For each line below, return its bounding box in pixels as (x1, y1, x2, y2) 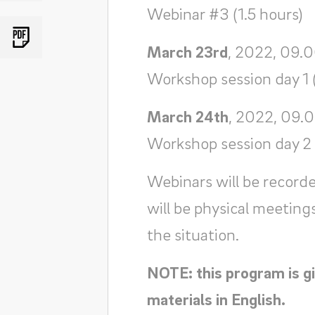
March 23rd (146, 41, 228, 61)
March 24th (146, 106, 229, 126)
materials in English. (146, 289, 285, 309)
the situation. (146, 224, 239, 244)
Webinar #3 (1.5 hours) (146, 4, 302, 23)
